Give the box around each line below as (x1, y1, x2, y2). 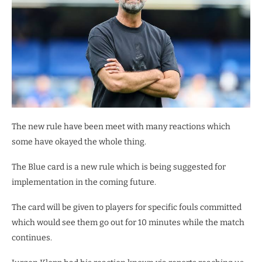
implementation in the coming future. (12, 177, 156, 188)
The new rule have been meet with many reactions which (12, 122, 230, 132)
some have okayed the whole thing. (12, 137, 146, 147)
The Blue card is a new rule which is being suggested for (12, 162, 226, 173)
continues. (12, 233, 52, 243)
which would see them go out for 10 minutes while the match (12, 218, 244, 228)
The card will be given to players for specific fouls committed (12, 202, 242, 213)
